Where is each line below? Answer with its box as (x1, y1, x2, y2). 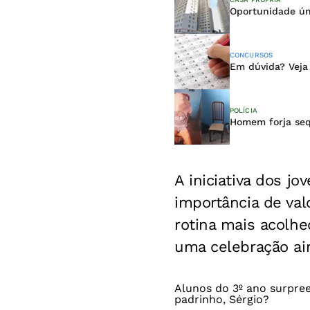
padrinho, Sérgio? (174, 293, 269, 307)
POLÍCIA (230, 107, 257, 115)
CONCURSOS (230, 51, 273, 60)
